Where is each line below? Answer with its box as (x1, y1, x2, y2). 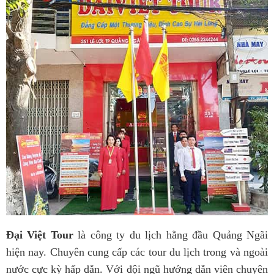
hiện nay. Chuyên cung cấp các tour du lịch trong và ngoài (6, 246, 268, 258)
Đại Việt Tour (6, 229, 73, 241)
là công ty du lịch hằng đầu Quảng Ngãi (73, 229, 268, 241)
